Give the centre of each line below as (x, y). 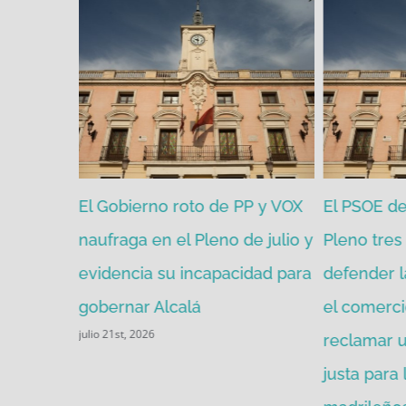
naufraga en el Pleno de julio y (196, 240)
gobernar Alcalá (140, 307)
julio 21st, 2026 (116, 333)
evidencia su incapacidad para (195, 274)
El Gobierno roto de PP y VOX (190, 207)
